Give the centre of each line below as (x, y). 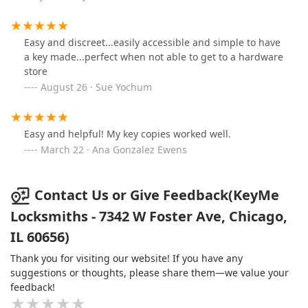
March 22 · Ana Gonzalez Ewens (114, 149)
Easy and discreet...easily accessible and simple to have (152, 42)
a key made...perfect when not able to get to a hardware (154, 56)
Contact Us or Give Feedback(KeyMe (157, 195)
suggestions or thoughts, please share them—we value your (150, 273)
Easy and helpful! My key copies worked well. (128, 133)
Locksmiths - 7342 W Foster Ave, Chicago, (149, 217)
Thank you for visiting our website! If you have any (126, 258)
